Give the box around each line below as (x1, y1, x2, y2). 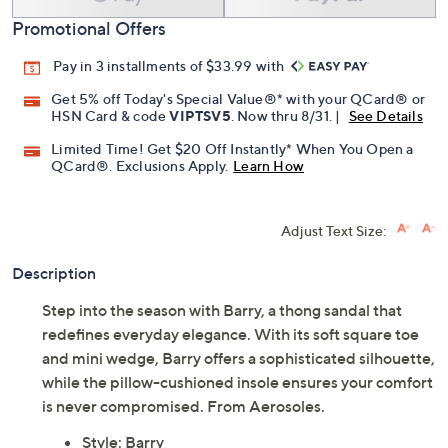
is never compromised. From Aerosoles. (42, 396, 325, 417)
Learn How (233, 157, 305, 175)
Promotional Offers (12, 18, 166, 39)
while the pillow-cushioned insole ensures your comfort (42, 372, 433, 393)
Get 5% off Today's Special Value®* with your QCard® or (51, 90, 426, 108)
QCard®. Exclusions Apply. (51, 157, 229, 175)
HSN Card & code (51, 107, 170, 125)
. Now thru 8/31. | (230, 107, 344, 125)
